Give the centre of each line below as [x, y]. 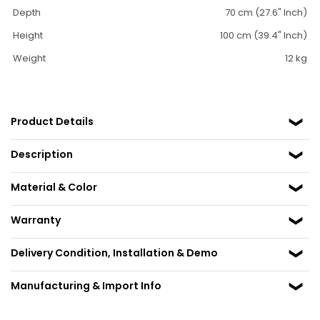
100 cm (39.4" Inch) [264, 35]
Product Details [52, 121]
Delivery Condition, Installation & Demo [114, 253]
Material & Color [54, 187]
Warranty [36, 220]
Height [28, 35]
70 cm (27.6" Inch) [266, 12]
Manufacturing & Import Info [86, 286]
